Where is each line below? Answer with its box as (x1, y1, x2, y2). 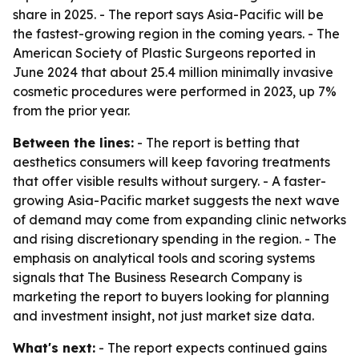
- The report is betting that (134, 135, 300, 151)
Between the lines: (13, 135, 134, 151)
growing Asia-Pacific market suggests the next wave (13, 192, 340, 208)
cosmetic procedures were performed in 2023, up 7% (13, 83, 337, 99)
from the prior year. (13, 103, 130, 119)
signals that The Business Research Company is (13, 269, 302, 285)
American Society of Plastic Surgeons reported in (13, 45, 316, 61)
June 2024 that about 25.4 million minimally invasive (13, 64, 333, 80)
